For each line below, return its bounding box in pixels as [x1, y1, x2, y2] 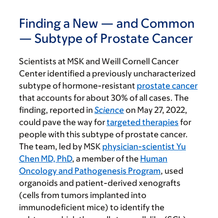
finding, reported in [19, 105, 94, 115]
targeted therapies [107, 117, 179, 127]
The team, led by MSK [19, 142, 102, 152]
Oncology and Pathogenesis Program [19, 166, 161, 176]
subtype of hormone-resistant [19, 81, 137, 91]
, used [161, 166, 183, 176]
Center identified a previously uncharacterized [19, 69, 196, 79]
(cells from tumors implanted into [19, 190, 146, 200]
